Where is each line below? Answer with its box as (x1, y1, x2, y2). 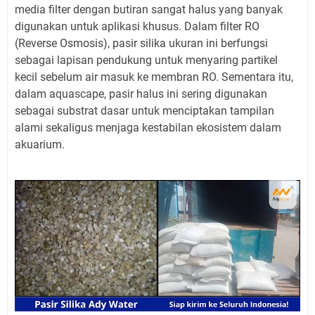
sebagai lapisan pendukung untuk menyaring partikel (15, 53, 278, 67)
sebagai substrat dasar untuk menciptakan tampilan (15, 103, 274, 117)
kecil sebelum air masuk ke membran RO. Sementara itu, (15, 70, 293, 84)
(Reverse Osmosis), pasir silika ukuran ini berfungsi (15, 36, 268, 50)
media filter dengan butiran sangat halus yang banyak (15, 2, 283, 16)
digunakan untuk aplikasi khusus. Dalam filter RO (15, 19, 259, 33)
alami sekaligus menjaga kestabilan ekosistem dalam (15, 120, 281, 134)
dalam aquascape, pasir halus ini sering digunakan (15, 86, 267, 101)
